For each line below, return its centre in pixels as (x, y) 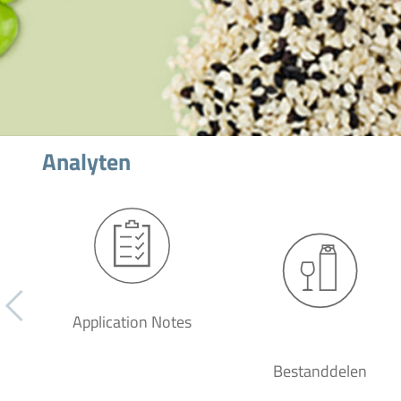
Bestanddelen (320, 371)
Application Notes (132, 322)
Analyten (86, 162)
